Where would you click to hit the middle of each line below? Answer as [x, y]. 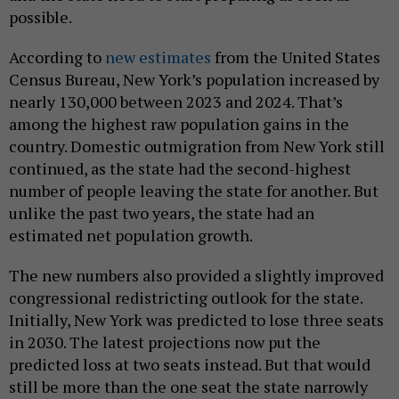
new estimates [158, 57]
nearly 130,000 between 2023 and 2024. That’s [176, 102]
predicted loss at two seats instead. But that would [190, 365]
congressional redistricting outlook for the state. [186, 298]
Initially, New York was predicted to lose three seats [196, 320]
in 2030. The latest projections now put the [165, 342]
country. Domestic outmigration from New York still [197, 147]
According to [57, 57]
